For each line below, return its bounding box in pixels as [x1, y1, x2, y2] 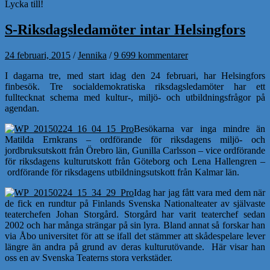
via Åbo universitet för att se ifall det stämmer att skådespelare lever [5, 230, 265, 241]
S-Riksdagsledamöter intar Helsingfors [5, 21, 245, 37]
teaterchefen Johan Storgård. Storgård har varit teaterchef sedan [5, 209, 265, 219]
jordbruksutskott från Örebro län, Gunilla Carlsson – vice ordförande [5, 145, 265, 155]
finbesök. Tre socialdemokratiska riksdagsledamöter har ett [5, 81, 265, 92]
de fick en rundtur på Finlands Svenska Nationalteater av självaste [5, 198, 265, 209]
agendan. [5, 102, 39, 113]
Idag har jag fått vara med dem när [134, 187, 265, 198]
